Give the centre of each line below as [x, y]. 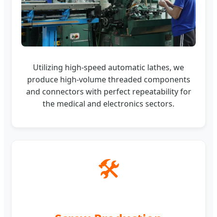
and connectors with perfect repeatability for [108, 92]
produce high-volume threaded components [108, 80]
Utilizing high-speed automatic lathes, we [108, 68]
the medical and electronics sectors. [108, 104]
